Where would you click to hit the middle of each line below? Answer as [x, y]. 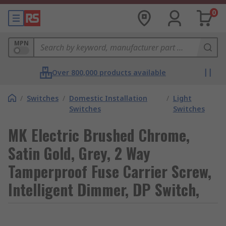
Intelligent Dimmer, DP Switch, [104, 189]
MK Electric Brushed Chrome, [99, 135]
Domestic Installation [108, 98]
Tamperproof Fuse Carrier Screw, [110, 171]
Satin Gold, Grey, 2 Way [79, 153]
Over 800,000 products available [109, 72]
